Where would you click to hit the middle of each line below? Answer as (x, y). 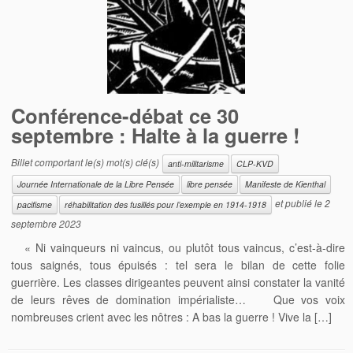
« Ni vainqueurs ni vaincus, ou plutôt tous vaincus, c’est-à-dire (178, 247)
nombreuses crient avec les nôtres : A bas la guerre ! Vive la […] (172, 316)
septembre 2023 (46, 223)
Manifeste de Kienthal (286, 184)
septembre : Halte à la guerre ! (156, 135)
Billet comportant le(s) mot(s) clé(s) (87, 162)
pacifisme (35, 204)
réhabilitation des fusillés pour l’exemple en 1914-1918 (166, 204)
